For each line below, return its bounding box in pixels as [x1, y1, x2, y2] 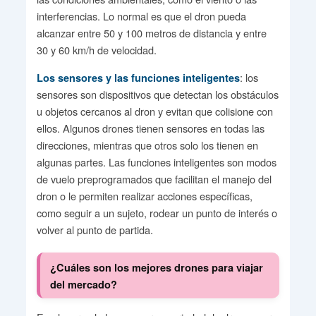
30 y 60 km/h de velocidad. [36, 42, 157, 57]
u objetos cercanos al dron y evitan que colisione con [36, 103, 273, 119]
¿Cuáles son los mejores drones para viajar [50, 260, 264, 274]
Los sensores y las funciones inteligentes [36, 70, 240, 85]
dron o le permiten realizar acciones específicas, [36, 188, 253, 203]
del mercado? [50, 276, 118, 291]
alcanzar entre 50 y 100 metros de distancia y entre [36, 25, 267, 40]
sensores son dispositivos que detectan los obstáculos [36, 86, 279, 102]
